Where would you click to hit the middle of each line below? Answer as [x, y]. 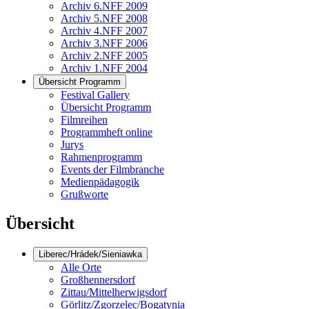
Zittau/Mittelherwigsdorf [114, 292]
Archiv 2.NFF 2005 [104, 55]
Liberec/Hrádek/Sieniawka [90, 254]
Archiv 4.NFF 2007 [104, 30]
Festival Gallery [95, 94]
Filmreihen [84, 119]
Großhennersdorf [98, 279]
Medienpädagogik [100, 181]
